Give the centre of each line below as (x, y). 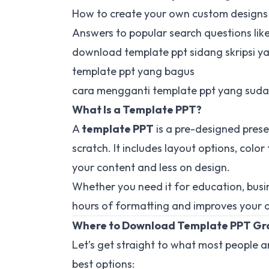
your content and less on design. (151, 167)
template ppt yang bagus (133, 71)
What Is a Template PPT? (137, 110)
